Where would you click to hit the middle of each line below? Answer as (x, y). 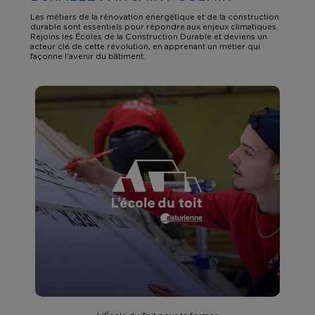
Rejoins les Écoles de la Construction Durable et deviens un (149, 36)
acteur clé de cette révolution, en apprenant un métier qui (146, 46)
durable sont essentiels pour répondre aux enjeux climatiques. (155, 26)
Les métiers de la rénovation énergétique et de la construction (155, 17)
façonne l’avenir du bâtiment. (88, 56)
